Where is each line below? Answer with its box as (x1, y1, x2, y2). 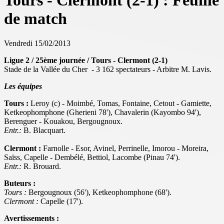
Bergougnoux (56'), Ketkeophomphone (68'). (28, 187, 171, 196)
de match (4, 9, 67, 28)
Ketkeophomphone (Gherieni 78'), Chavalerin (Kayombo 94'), (4, 107, 201, 116)
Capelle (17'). (38, 196, 83, 205)
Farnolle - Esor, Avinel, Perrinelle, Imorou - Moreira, (41, 143, 208, 152)
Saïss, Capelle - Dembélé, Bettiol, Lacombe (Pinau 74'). (4, 152, 180, 161)
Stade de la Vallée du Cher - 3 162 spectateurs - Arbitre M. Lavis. (4, 64, 211, 73)
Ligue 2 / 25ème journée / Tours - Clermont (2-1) (4, 55, 167, 64)
